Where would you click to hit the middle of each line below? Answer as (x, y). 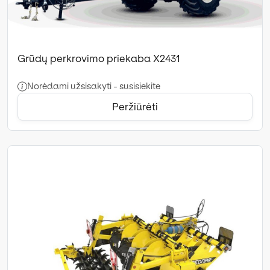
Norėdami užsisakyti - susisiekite (94, 86)
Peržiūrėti (135, 106)
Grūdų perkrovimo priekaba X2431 (99, 58)
